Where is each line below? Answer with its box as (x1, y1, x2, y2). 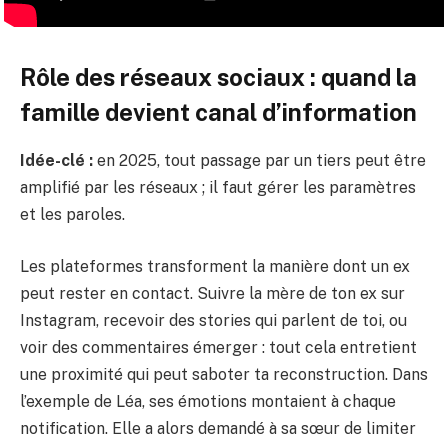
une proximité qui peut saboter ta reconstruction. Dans (20, 364, 428, 384)
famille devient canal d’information (20, 97, 417, 126)
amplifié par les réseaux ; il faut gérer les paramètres (20, 178, 416, 198)
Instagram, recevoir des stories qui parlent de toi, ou (20, 310, 407, 330)
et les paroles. (20, 205, 125, 225)
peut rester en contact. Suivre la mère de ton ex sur (20, 283, 405, 303)
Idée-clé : (20, 151, 93, 171)
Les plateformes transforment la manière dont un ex (20, 256, 410, 276)
